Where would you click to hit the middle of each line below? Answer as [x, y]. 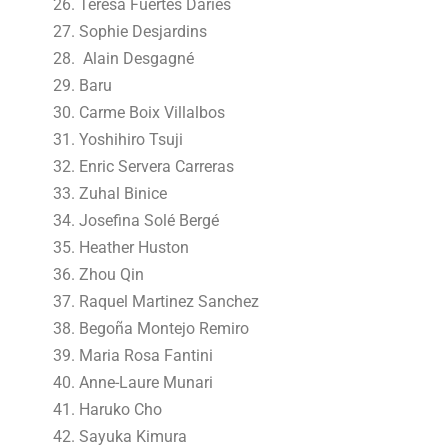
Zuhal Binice [123, 193]
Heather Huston [134, 247]
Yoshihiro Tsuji [131, 139]
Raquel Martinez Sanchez [169, 301]
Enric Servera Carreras [157, 166]
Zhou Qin [112, 274]
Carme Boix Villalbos [152, 112]
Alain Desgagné [137, 58]
